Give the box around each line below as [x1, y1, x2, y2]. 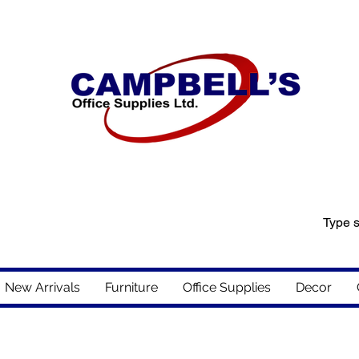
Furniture [104, 279, 158, 295]
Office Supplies [182, 279, 271, 295]
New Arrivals [4, 279, 80, 295]
